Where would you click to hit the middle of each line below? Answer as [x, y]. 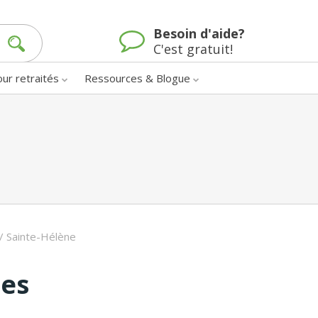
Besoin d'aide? [199, 34]
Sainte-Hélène [41, 236]
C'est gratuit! [193, 49]
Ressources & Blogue [137, 78]
